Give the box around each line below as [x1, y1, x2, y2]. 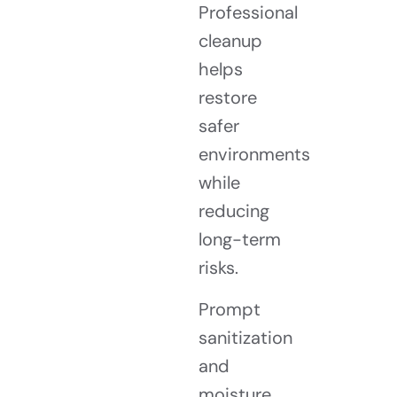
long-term [198, 228, 281, 252]
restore [198, 86, 257, 110]
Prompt [198, 297, 261, 321]
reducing [198, 199, 269, 223]
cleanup [198, 29, 262, 53]
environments [198, 143, 310, 167]
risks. [198, 256, 238, 280]
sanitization [198, 325, 292, 349]
